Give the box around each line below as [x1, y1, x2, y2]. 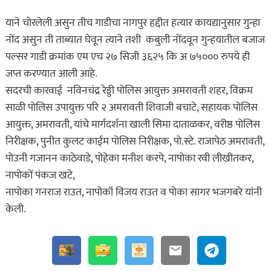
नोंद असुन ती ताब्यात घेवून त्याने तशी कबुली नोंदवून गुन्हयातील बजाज [5, 30, 265, 49]
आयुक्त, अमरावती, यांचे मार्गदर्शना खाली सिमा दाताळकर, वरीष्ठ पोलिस [5, 115, 260, 134]
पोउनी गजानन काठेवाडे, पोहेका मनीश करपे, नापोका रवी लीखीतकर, [5, 149, 253, 168]
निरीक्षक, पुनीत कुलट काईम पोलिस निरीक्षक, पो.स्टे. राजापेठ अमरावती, [5, 132, 264, 151]
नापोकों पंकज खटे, [5, 166, 75, 184]
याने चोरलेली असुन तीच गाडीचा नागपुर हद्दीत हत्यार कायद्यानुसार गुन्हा [5, 13, 260, 32]
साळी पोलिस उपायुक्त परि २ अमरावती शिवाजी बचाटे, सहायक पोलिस [5, 98, 258, 117]
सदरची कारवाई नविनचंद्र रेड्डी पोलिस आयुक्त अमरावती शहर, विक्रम [5, 81, 253, 100]
